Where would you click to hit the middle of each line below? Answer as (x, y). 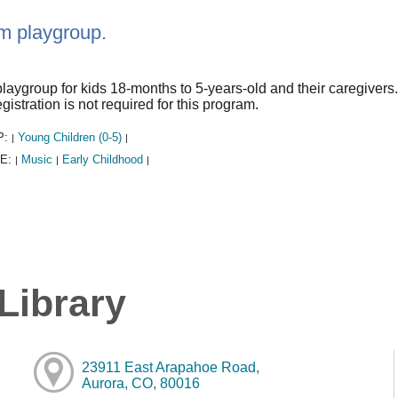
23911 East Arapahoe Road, (170, 367)
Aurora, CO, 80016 (140, 383)
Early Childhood (102, 159)
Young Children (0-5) (69, 137)
